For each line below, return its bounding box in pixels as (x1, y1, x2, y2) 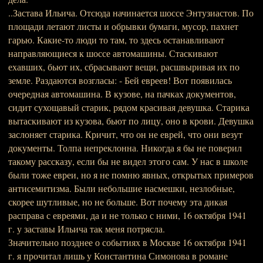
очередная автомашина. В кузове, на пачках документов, (8, 87, 236, 100)
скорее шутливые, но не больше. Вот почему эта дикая (8, 195, 227, 208)
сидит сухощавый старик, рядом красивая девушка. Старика (8, 101, 249, 113)
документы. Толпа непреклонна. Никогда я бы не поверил (8, 141, 242, 154)
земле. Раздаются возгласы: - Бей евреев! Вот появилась (8, 74, 232, 86)
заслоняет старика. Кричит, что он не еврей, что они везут (8, 128, 242, 140)
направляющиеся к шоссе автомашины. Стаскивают (8, 47, 218, 59)
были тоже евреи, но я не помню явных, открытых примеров (8, 168, 254, 181)
